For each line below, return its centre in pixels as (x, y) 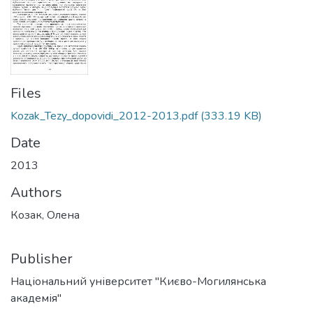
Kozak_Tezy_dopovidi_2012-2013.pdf (104, 116)
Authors (36, 192)
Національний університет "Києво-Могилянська (138, 282)
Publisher (42, 259)
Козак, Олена (45, 215)
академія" (36, 298)
